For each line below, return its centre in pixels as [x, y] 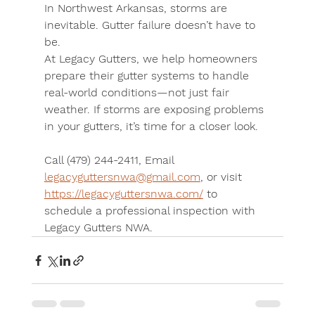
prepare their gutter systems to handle [148, 76]
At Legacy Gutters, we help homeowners [152, 59]
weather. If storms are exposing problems [155, 109]
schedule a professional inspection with [151, 211]
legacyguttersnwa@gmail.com [122, 177]
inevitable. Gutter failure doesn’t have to [151, 25]
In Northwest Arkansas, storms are [137, 8]
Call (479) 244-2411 [91, 160]
